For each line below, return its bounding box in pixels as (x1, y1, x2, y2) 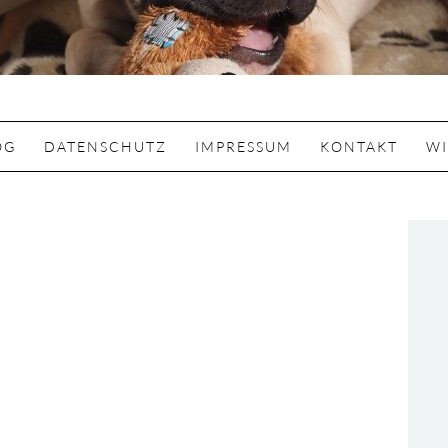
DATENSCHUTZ (43, 138, 167, 155)
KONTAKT (319, 138, 398, 155)
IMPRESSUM (194, 138, 292, 155)
